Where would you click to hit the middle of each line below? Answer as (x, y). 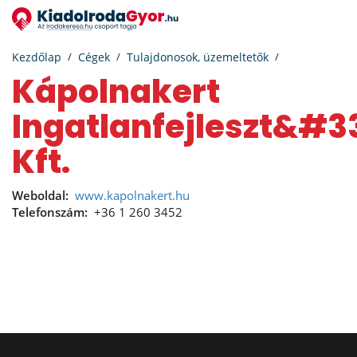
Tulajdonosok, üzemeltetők (198, 57)
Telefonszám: (50, 212)
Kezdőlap (37, 57)
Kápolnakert (24, 92)
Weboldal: (40, 195)
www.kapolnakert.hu (132, 195)
